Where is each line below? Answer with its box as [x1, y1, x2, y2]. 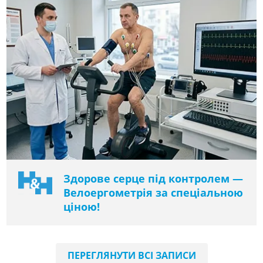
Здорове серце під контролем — [63, 171, 244, 186]
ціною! [63, 200, 100, 214]
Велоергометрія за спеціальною [63, 186, 244, 200]
